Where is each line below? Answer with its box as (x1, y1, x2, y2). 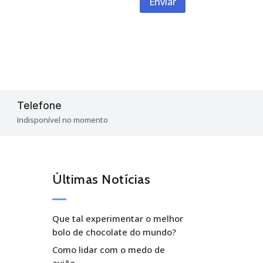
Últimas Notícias (52, 171, 151, 187)
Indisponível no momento (17, 114, 109, 125)
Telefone (17, 99, 62, 112)
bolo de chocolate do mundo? (52, 225, 177, 238)
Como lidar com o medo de (52, 244, 166, 256)
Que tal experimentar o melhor (52, 212, 184, 224)
